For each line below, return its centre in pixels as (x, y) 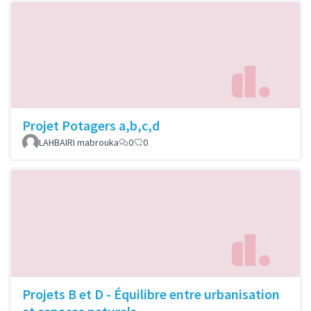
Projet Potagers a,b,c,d (91, 126)
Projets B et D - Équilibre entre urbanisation (151, 294)
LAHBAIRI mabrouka (79, 143)
